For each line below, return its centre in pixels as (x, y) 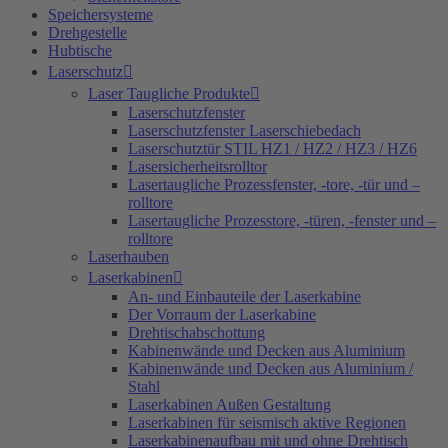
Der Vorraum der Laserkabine (222, 315)
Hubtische (80, 51)
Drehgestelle (87, 33)
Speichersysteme (100, 15)
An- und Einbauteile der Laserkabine (244, 297)
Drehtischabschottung (196, 333)
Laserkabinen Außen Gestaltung (229, 405)
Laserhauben (128, 257)
